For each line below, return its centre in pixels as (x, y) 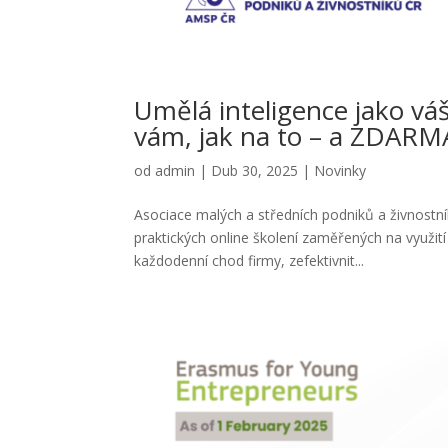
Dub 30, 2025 (255, 171)
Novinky (340, 171)
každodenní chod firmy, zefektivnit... (249, 261)
